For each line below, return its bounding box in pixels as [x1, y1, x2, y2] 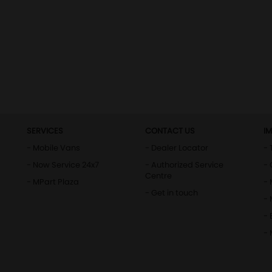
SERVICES [27, 125, 63, 137]
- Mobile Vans [27, 142, 80, 154]
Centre [145, 170, 172, 182]
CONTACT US [145, 125, 195, 137]
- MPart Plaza [27, 176, 79, 188]
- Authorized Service [145, 159, 223, 171]
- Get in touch [145, 187, 198, 199]
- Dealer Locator [145, 142, 208, 154]
